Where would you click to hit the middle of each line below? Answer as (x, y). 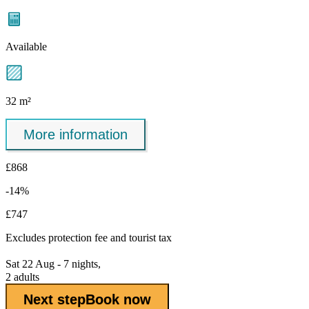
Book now (118, 299)
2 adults (22, 277)
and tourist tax (140, 238)
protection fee (78, 238)
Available (26, 47)
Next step (54, 299)
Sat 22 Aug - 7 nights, (53, 264)
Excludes (27, 238)
